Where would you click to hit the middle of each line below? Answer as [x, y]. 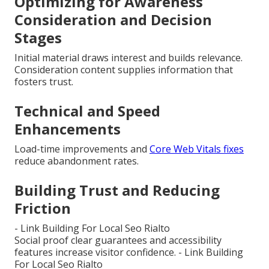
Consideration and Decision [113, 19]
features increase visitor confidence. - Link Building [129, 252]
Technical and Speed [87, 110]
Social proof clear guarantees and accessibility [118, 240]
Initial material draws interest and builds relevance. [128, 57]
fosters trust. [44, 81]
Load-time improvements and [82, 149]
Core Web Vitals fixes [197, 149]
